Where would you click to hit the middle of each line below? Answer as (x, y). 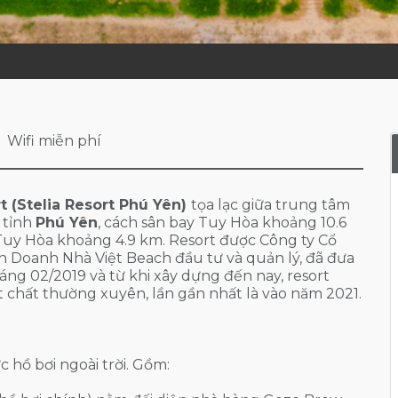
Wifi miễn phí (54, 141)
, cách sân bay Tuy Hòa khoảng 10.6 (222, 223)
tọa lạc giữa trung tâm (271, 205)
